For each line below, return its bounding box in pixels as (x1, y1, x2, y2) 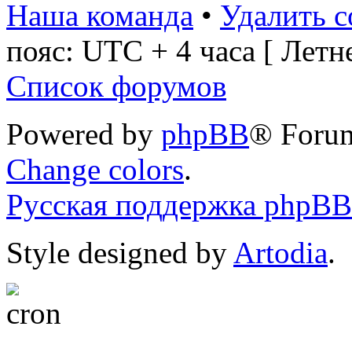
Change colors (6, 152, 184, 187)
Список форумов (6, 69, 226, 104)
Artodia (233, 236, 328, 270)
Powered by (6, 117, 161, 152)
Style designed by (6, 236, 233, 270)
